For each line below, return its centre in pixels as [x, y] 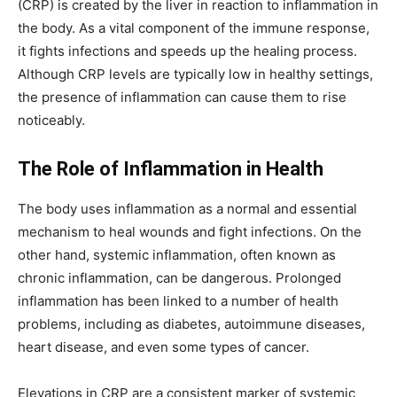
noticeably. [51, 120]
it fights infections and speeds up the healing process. [187, 51]
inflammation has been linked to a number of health [178, 300]
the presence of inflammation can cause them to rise [182, 97]
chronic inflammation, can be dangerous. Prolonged [179, 277]
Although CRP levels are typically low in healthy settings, [195, 74]
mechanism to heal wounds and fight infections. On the [190, 231]
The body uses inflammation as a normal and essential [187, 208]
